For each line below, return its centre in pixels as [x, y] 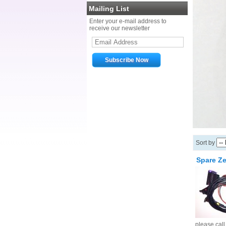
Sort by [206, 143]
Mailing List [109, 9]
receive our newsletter [120, 28]
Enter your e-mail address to [128, 21]
